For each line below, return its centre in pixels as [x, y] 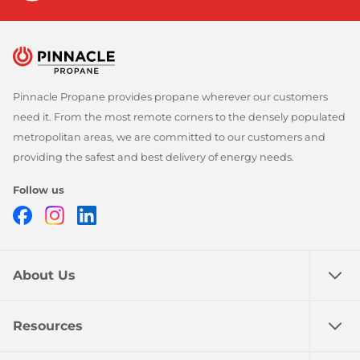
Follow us [39, 190]
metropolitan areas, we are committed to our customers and [169, 137]
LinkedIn [125, 215]
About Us [44, 276]
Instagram [97, 215]
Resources [48, 326]
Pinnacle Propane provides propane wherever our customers [170, 97]
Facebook [64, 215]
